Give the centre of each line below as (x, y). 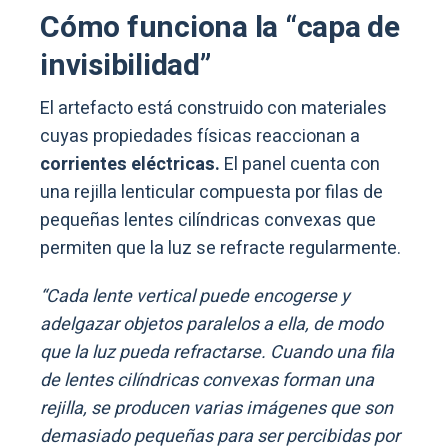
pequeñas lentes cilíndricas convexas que (208, 221)
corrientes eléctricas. (132, 165)
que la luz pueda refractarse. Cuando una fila (217, 353)
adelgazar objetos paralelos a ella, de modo (211, 325)
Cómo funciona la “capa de (220, 28)
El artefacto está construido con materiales (213, 109)
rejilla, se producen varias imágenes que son (216, 409)
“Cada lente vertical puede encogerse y (195, 297)
